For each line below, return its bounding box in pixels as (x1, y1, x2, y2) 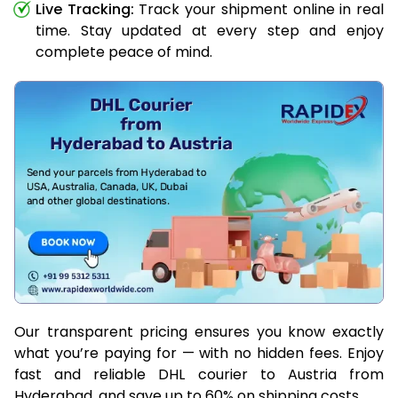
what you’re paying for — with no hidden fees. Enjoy (14, 342, 384, 363)
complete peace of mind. (36, 41, 212, 62)
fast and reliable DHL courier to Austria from (14, 363, 384, 385)
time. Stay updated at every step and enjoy (36, 20, 384, 41)
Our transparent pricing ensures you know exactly (14, 321, 384, 342)
